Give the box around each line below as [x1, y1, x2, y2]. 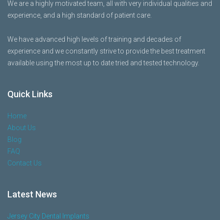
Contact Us [7, 159, 42, 167]
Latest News [7, 189, 57, 199]
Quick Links [7, 89, 53, 99]
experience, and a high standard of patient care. [7, 11, 152, 19]
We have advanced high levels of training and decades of [7, 35, 181, 43]
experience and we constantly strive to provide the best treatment [7, 47, 205, 55]
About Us [7, 124, 36, 132]
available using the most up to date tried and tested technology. [7, 59, 199, 67]
